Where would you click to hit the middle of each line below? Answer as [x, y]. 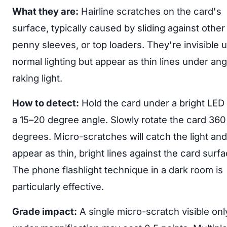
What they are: [45, 11]
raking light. [37, 78]
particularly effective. [58, 186]
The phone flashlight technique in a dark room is [118, 169]
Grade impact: [45, 211]
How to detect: [46, 103]
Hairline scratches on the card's [150, 11]
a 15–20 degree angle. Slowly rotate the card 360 [119, 119]
